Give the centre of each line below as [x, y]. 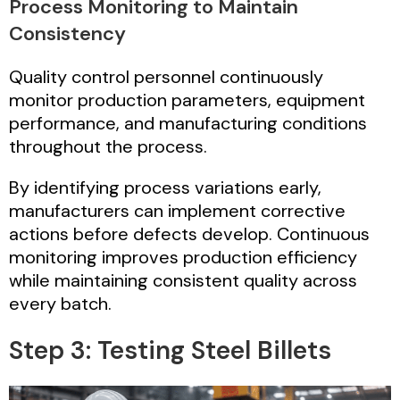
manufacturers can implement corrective [177, 210]
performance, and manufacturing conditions [188, 123]
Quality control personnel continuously [166, 76]
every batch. [60, 303]
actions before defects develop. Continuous [189, 233]
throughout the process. [108, 146]
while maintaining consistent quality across [183, 280]
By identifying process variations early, [165, 187]
